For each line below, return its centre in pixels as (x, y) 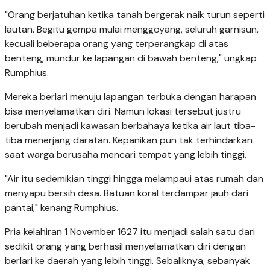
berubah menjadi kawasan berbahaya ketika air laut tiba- (130, 126)
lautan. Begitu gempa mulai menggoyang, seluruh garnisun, (132, 30)
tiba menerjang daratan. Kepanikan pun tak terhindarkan (129, 140)
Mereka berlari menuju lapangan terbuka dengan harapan (130, 97)
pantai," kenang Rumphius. (61, 208)
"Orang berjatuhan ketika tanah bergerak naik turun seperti (135, 15)
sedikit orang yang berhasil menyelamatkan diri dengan (125, 246)
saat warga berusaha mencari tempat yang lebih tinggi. (126, 155)
